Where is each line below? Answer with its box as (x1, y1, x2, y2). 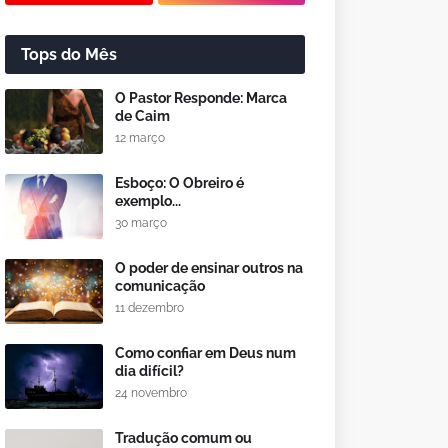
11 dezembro (115, 301, 184, 315)
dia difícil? (115, 363, 184, 379)
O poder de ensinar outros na (115, 260, 303, 276)
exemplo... (115, 193, 181, 209)
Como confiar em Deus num (115, 345, 296, 361)
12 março (115, 131, 165, 145)
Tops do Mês (21, 45, 117, 64)
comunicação (115, 278, 205, 294)
